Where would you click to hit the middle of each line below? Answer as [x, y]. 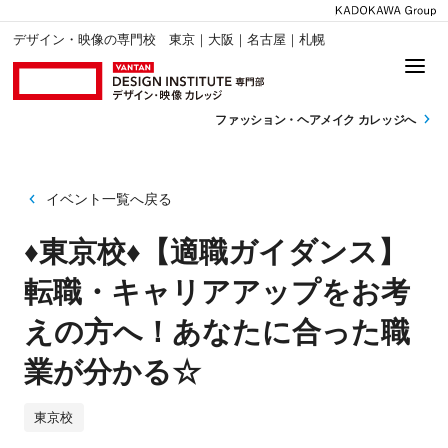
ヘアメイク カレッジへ [357, 119]
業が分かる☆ [112, 372]
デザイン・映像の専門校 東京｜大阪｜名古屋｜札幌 [169, 40]
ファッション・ [256, 119]
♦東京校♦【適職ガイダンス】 [215, 252]
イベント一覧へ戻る [108, 198]
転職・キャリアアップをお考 [216, 292]
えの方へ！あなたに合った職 [216, 332]
